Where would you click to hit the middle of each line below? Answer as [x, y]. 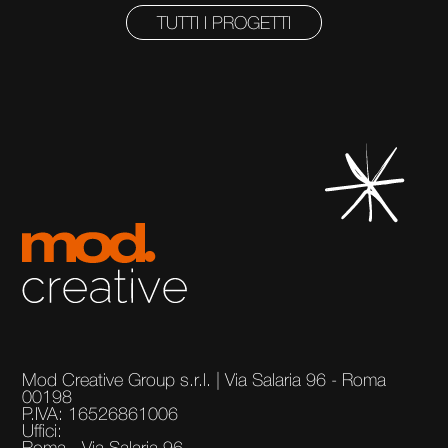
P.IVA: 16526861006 [100, 415]
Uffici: [42, 432]
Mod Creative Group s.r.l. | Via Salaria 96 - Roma [204, 381]
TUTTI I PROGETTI [224, 24]
